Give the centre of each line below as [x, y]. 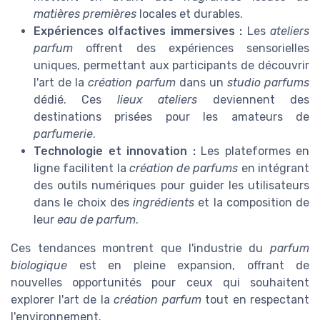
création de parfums [184, 168]
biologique [39, 265]
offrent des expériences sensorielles [191, 48]
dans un [201, 82]
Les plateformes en [252, 151]
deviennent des [254, 100]
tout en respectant [255, 300]
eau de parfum [96, 220]
